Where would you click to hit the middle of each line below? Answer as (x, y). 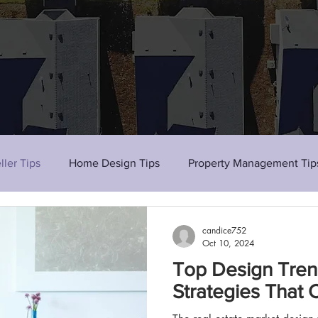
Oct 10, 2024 (228, 243)
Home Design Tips (114, 163)
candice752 (224, 230)
